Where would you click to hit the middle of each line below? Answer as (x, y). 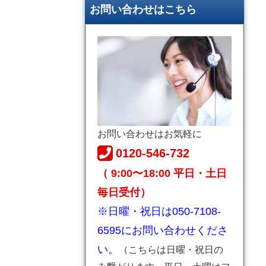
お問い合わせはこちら (143, 9)
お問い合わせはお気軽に (150, 134)
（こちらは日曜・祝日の (171, 249)
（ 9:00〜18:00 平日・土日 (162, 173)
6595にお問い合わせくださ (163, 230)
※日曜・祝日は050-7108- (159, 211)
